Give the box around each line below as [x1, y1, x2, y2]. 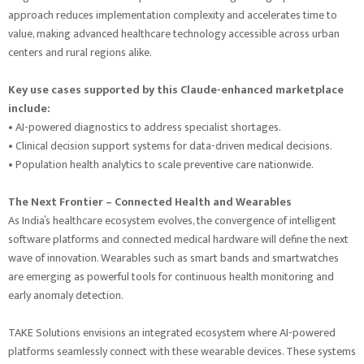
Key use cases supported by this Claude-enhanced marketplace [8, 80, 344, 100]
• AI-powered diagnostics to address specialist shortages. [8, 118, 281, 137]
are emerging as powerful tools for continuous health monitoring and [8, 267, 334, 287]
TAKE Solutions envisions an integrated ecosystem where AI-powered [8, 323, 336, 343]
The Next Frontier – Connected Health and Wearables [8, 193, 292, 212]
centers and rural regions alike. [8, 43, 152, 63]
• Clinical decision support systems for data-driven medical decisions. [8, 136, 332, 156]
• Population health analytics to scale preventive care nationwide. [8, 155, 314, 175]
